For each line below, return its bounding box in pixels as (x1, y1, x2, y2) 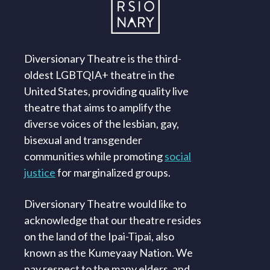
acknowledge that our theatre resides (24, 213, 201, 227)
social (165, 149, 191, 163)
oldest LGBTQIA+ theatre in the (24, 68, 175, 82)
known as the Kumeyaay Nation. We (24, 246, 193, 260)
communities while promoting (24, 149, 165, 163)
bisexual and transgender (24, 133, 142, 147)
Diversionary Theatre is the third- (24, 52, 181, 66)
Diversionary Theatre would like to (24, 197, 186, 211)
